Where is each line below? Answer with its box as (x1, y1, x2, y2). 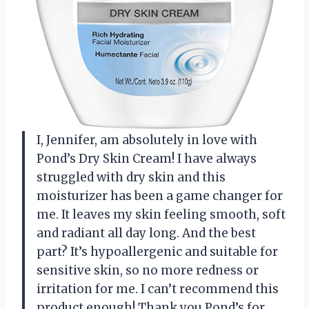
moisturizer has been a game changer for (37, 188, 283, 203)
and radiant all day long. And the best (37, 225, 256, 241)
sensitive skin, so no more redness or (37, 262, 259, 278)
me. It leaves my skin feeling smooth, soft (37, 206, 286, 222)
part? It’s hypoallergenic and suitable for (37, 243, 278, 259)
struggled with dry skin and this (37, 169, 226, 185)
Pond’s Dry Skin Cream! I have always (37, 150, 257, 166)
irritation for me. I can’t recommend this (37, 281, 279, 297)
